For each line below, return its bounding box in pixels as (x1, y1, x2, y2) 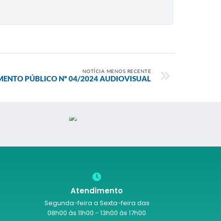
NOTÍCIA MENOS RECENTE (82, 68, 151, 74)
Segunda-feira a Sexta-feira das (44, 198, 149, 208)
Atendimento (71, 185, 123, 196)
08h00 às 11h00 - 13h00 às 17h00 (47, 208, 146, 218)
